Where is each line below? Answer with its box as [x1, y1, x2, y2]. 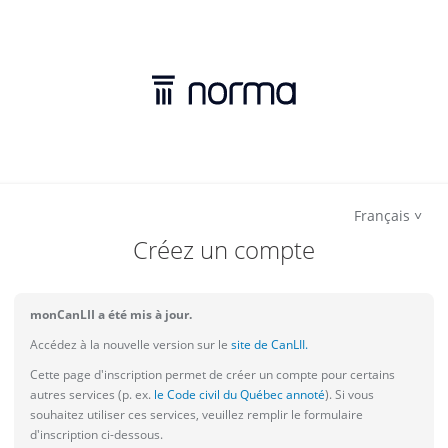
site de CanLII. [228, 336, 308, 353]
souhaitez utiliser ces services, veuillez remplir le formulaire [30, 406, 363, 423]
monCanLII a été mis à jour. [30, 306, 192, 323]
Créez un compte [133, 233, 315, 266]
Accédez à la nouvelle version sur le [30, 336, 228, 353]
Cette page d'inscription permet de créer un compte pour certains [30, 366, 395, 383]
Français [354, 206, 410, 225]
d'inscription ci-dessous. [30, 426, 163, 443]
